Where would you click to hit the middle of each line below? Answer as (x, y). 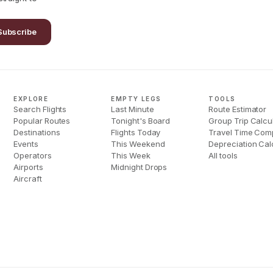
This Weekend (138, 144)
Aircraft (28, 179)
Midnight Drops (139, 167)
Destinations (37, 132)
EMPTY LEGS (136, 99)
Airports (28, 167)
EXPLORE (31, 99)
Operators (33, 155)
